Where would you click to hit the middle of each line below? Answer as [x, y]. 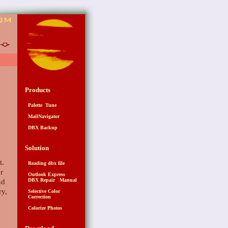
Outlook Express [45, 175]
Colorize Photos [44, 208]
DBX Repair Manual [51, 180]
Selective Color [43, 191]
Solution [37, 148]
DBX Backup [41, 128]
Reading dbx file [45, 163]
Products [38, 90]
